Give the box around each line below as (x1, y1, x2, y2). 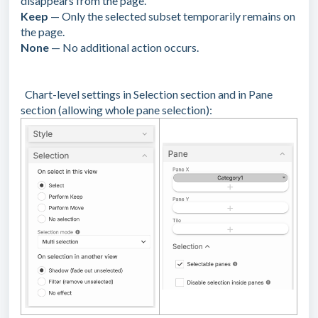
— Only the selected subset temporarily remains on (48, 9, 295, 23)
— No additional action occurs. (49, 40, 199, 55)
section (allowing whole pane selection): (21, 103, 212, 117)
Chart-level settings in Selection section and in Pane (23, 87, 273, 102)
